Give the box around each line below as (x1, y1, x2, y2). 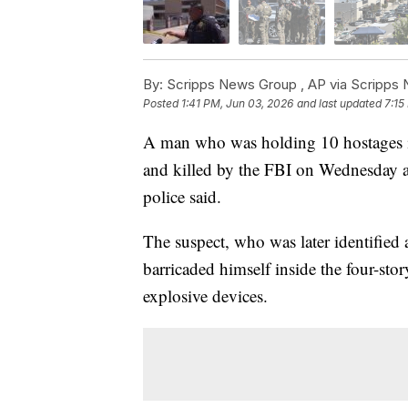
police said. (143, 184, 221, 208)
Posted (143, 96, 181, 110)
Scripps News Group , (163, 75, 308, 93)
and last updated (297, 96, 382, 110)
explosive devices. (143, 283, 268, 307)
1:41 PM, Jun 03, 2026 (181, 96, 293, 110)
